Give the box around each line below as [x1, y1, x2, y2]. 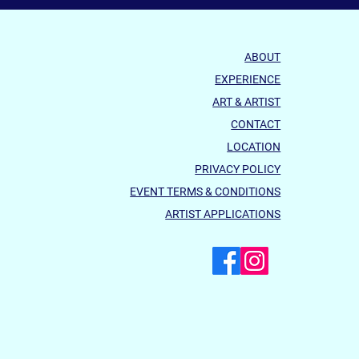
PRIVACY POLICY [195, 163, 281, 176]
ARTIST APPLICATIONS [165, 208, 281, 221]
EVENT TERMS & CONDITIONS [130, 185, 281, 199]
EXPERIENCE [215, 73, 281, 87]
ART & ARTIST [212, 95, 281, 109]
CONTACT [231, 118, 281, 131]
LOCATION [227, 140, 281, 154]
